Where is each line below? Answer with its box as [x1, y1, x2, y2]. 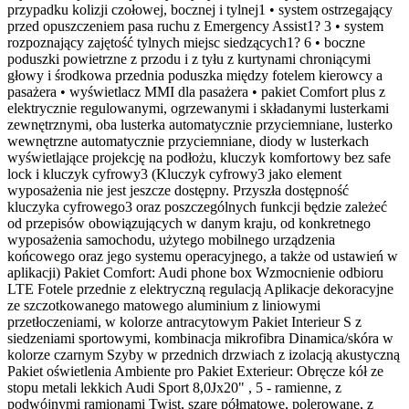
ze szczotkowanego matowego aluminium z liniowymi [7, 297, 320, 313]
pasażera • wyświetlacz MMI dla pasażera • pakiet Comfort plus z [7, 83, 385, 100]
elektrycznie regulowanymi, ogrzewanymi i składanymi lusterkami [7, 100, 389, 116]
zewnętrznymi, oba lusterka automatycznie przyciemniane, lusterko [7, 116, 393, 132]
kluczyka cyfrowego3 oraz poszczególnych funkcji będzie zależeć [7, 198, 387, 215]
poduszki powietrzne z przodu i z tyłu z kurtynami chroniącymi [7, 50, 371, 67]
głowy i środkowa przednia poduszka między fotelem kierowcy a [7, 67, 383, 83]
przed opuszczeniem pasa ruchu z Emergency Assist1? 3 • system [7, 17, 383, 34]
